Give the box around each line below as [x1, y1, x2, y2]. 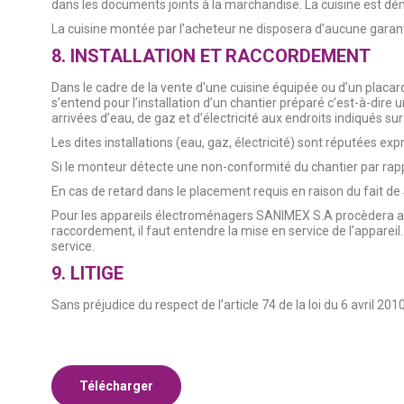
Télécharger [79, 379, 153, 394]
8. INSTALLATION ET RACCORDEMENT [51, 45, 371, 68]
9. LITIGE [51, 262, 124, 285]
